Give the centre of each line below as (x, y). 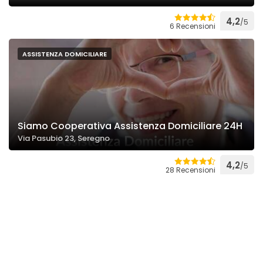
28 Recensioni (190, 170)
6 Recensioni (193, 26)
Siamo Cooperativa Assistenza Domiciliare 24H (130, 126)
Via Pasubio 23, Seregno (64, 138)
